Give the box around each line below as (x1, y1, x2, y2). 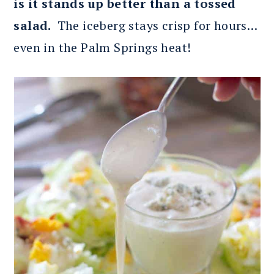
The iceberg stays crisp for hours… (57, 17, 258, 34)
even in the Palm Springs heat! (13, 39, 191, 56)
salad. (13, 17, 57, 34)
